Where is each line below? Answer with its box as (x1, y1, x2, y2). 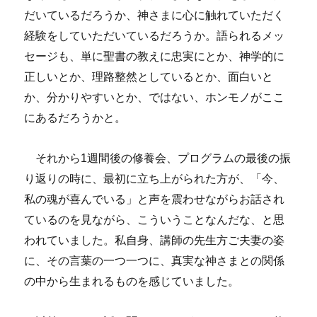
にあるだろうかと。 (24, 112, 127, 125)
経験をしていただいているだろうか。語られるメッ (24, 30, 285, 42)
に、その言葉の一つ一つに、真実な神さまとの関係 (24, 255, 285, 267)
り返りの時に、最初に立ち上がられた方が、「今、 (24, 173, 285, 185)
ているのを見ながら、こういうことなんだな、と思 (24, 214, 285, 226)
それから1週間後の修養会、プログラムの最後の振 (24, 152, 292, 165)
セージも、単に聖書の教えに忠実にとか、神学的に (24, 50, 285, 63)
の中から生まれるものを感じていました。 (24, 275, 240, 288)
